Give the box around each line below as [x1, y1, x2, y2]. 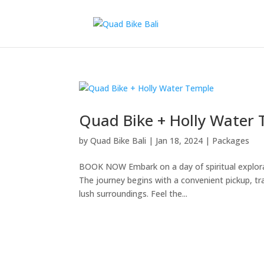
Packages [212, 135, 250, 146]
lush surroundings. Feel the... [79, 188, 188, 199]
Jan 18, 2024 [156, 135, 203, 146]
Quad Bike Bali [90, 135, 147, 146]
